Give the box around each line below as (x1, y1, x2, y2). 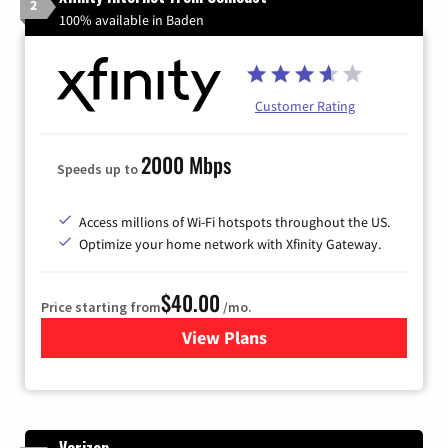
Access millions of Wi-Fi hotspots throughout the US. (79, 212, 390, 231)
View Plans (181, 325, 267, 349)
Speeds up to (57, 159, 141, 178)
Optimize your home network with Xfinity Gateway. (79, 234, 381, 253)
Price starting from (41, 297, 161, 316)
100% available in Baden (59, 10, 204, 29)
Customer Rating (255, 96, 355, 115)
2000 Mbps (141, 148, 231, 180)
